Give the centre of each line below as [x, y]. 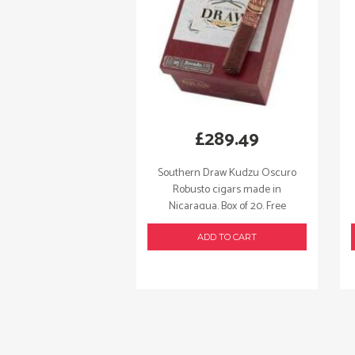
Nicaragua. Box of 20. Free [227, 206]
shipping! [227, 223]
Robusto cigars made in [227, 189]
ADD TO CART [227, 237]
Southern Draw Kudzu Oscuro [227, 173]
